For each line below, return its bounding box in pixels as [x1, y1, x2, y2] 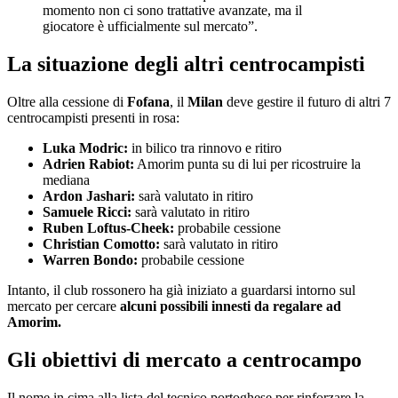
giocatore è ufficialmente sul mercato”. [43, 18, 258, 34]
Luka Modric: [43, 139, 128, 155]
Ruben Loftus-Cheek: [43, 219, 174, 235]
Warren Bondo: [43, 251, 138, 267]
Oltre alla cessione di [7, 93, 127, 109]
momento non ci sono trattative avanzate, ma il [43, 2, 302, 18]
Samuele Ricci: [43, 203, 131, 219]
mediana [43, 171, 90, 187]
